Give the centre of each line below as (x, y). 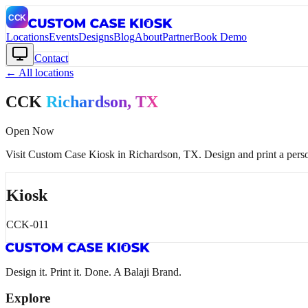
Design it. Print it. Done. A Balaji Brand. (93, 272)
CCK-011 (27, 224)
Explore (28, 298)
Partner (178, 37)
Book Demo (220, 37)
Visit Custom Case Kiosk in (67, 154)
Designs (96, 37)
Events (64, 37)
